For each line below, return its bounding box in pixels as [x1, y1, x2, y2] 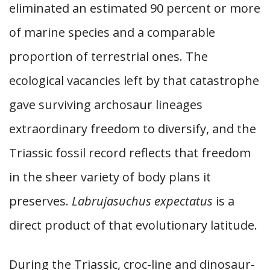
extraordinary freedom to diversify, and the [9, 121, 256, 137]
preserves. [9, 193, 72, 209]
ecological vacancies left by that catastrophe [9, 72, 259, 89]
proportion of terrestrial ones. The [9, 48, 208, 64]
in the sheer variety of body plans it [9, 169, 211, 185]
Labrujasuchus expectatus [72, 193, 213, 209]
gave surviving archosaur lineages [9, 96, 202, 113]
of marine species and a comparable [9, 24, 215, 40]
